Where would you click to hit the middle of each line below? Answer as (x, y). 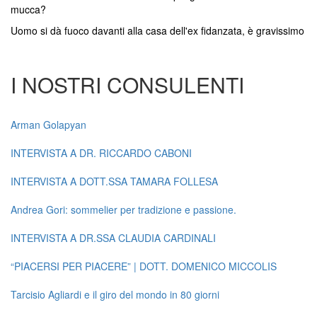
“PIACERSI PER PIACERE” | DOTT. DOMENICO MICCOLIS (144, 266)
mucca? (28, 10)
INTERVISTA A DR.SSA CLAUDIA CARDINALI (113, 238)
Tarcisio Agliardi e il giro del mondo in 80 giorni (115, 295)
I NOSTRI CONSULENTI (127, 85)
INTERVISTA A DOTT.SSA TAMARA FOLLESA (114, 181)
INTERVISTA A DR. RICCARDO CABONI (101, 153)
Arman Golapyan (48, 125)
